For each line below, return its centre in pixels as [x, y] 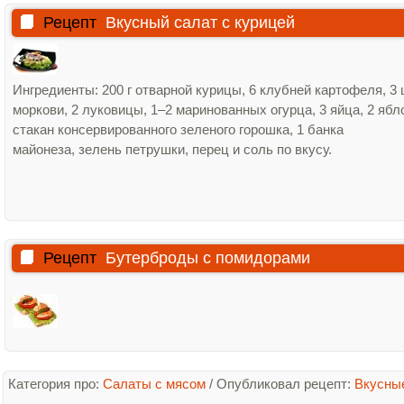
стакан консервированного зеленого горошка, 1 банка [178, 129]
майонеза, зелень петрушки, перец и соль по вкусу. [172, 149]
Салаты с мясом [154, 384]
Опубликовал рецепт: [285, 384]
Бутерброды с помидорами [208, 258]
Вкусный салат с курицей [200, 23]
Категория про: [55, 384]
